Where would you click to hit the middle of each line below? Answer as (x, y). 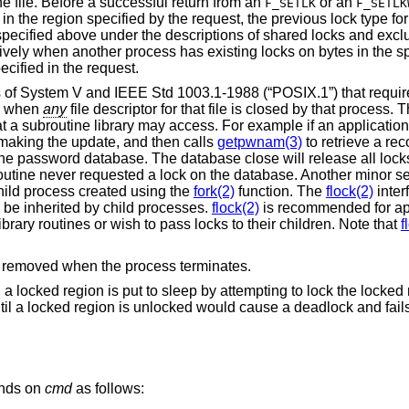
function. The (280, 192)
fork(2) (214, 192)
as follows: (108, 389)
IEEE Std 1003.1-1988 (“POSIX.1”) (225, 93)
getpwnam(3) (259, 142)
